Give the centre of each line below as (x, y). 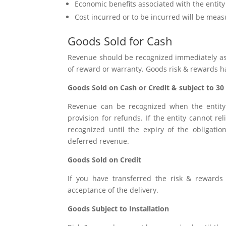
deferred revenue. (99, 141)
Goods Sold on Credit (105, 159)
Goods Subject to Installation (119, 208)
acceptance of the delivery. (113, 190)
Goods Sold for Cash (120, 41)
